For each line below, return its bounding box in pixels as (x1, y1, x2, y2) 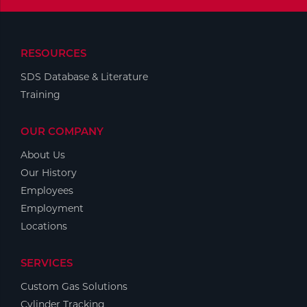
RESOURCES (21, 47, 86, 60)
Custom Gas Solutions (21, 280, 127, 293)
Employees (21, 184, 73, 197)
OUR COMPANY (21, 125, 103, 138)
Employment (21, 202, 84, 215)
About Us (21, 149, 65, 162)
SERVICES (21, 256, 73, 270)
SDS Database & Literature (21, 71, 148, 84)
